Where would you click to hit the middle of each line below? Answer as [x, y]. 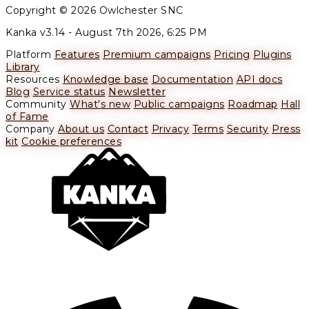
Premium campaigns [157, 55]
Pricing [232, 55]
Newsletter [137, 92]
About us [81, 129]
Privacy [170, 129]
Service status [69, 92]
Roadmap [253, 104]
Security [248, 129]
